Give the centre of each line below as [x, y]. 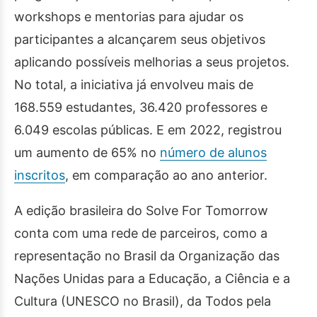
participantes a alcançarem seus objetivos [140, 39]
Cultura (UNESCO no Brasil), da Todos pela [143, 301]
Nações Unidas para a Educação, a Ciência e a [152, 278]
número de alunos [213, 152]
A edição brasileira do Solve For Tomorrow [141, 211]
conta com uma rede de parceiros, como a [141, 233]
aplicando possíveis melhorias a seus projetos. [152, 62]
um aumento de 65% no [87, 152]
